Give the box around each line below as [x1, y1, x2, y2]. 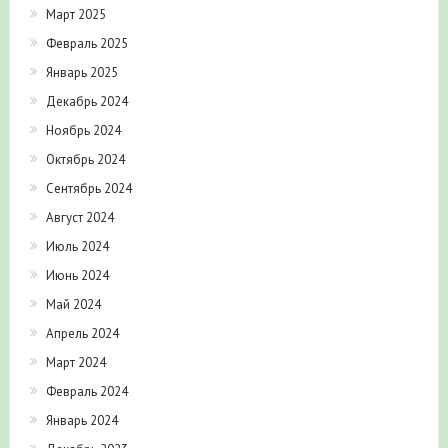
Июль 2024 [45, 238, 109, 256]
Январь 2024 [45, 412, 118, 430]
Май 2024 [45, 296, 101, 314]
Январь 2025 [45, 64, 118, 82]
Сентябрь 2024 [45, 180, 132, 198]
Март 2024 [45, 354, 106, 372]
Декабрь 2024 [45, 93, 128, 111]
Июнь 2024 [45, 267, 109, 285]
